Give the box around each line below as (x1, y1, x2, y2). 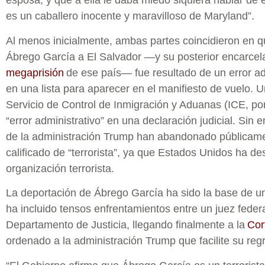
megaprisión (6, 66, 64, 79)
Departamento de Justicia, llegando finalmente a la (6, 219, 247, 231)
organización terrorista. (6, 162, 114, 174)
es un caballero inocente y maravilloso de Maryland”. (6, 10, 254, 22)
